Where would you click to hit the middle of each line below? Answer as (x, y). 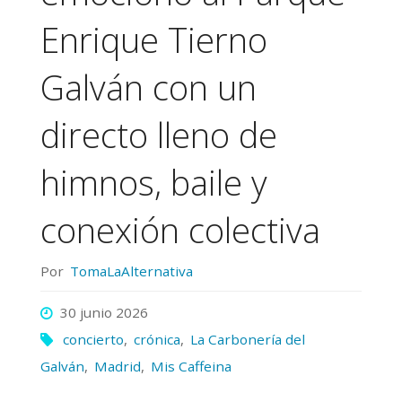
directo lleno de (158, 134)
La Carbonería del (248, 339)
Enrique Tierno (153, 39)
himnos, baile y (153, 182)
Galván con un (148, 87)
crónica (157, 339)
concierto (94, 339)
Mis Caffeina (191, 366)
